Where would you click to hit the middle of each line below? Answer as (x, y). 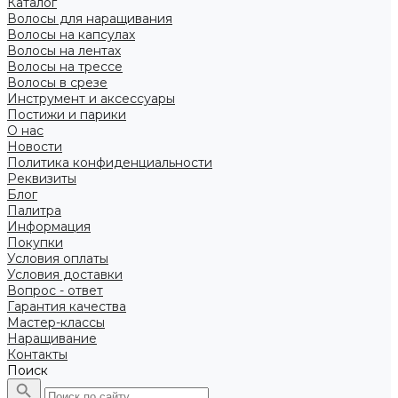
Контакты (37, 354)
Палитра (34, 211)
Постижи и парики (67, 115)
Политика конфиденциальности (110, 163)
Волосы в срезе (57, 83)
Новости (35, 147)
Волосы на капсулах (71, 35)
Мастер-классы (56, 322)
